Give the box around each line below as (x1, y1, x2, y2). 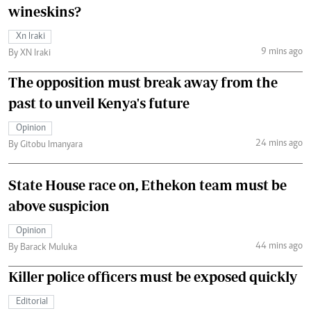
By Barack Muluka (8, 242, 77, 253)
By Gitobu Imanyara (8, 140, 83, 150)
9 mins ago (260, 47, 303, 58)
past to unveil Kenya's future (8, 94, 190, 111)
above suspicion (8, 197, 110, 214)
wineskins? (8, 3, 81, 19)
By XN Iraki (8, 48, 51, 58)
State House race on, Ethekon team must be (8, 176, 287, 193)
